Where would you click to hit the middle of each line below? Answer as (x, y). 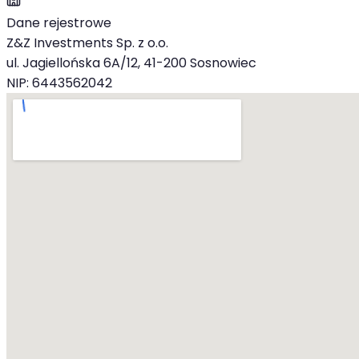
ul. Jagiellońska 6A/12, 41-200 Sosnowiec (131, 63)
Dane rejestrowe (59, 23)
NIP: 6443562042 (59, 83)
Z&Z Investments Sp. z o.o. (87, 43)
